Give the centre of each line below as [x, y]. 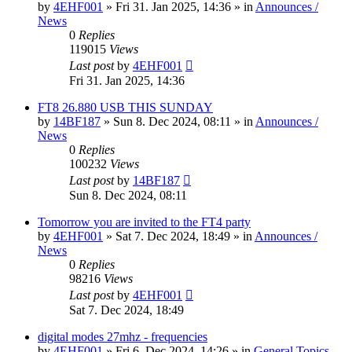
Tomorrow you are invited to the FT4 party [144, 222]
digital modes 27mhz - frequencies [123, 337]
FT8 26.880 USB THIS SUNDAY [125, 108]
